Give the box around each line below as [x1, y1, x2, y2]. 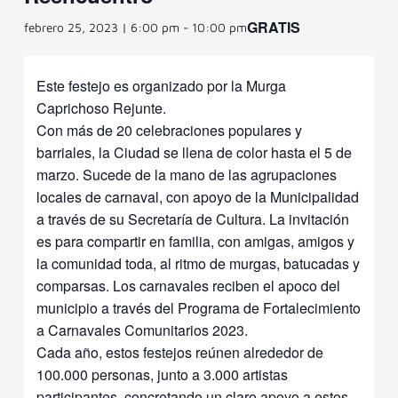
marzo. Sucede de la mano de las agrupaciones [36, 163, 338, 185]
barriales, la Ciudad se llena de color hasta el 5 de [36, 141, 353, 163]
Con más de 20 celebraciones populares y [36, 119, 303, 140]
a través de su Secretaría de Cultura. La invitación [36, 208, 350, 229]
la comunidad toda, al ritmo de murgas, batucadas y [36, 252, 361, 274]
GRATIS [247, 17, 301, 37]
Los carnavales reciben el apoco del [113, 275, 341, 296]
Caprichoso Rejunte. [36, 97, 167, 118]
